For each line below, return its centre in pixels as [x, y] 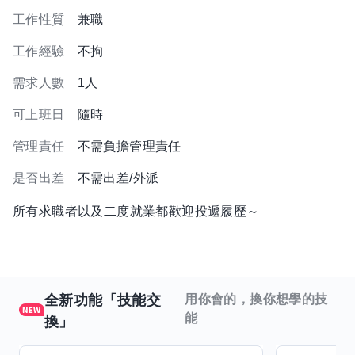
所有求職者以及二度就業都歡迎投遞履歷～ [136, 211]
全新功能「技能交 [103, 300]
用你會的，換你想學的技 [256, 299]
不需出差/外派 [118, 178]
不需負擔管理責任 [129, 146]
